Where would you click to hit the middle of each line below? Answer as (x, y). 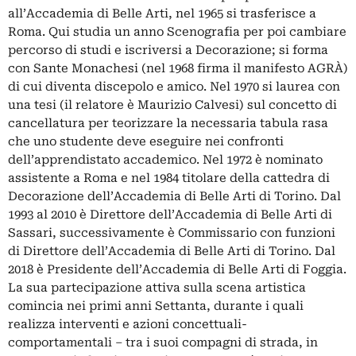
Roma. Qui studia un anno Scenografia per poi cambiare (177, 32)
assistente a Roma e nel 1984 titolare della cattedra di (169, 178)
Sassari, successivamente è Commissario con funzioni (172, 233)
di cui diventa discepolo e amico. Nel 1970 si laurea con (174, 87)
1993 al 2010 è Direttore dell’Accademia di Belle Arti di (170, 215)
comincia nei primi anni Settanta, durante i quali (156, 306)
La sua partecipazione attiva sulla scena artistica (157, 288)
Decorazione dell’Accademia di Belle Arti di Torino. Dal (174, 197)
